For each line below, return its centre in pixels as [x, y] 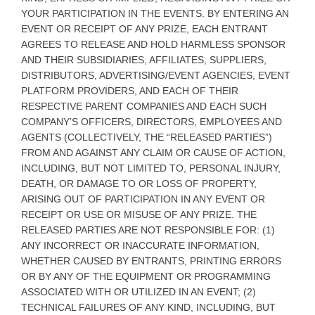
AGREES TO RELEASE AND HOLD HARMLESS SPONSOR [153, 44]
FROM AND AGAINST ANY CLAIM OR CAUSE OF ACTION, [153, 152]
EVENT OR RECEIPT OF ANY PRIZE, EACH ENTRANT [144, 28]
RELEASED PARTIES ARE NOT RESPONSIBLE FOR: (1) [148, 230]
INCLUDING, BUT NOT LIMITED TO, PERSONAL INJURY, [151, 168]
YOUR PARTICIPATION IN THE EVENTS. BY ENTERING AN [155, 13]
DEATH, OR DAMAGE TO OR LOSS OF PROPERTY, [139, 183]
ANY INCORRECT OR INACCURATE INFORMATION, [140, 245]
